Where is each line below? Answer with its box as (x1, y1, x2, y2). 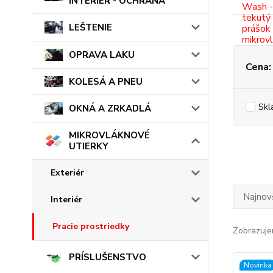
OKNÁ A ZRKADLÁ (69, 102, 151, 115)
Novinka (243, 260, 272, 271)
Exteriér (51, 167, 84, 179)
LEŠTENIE (69, 21, 112, 34)
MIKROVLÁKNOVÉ (69, 129, 150, 142)
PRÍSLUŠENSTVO (69, 251, 146, 264)
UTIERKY (69, 140, 108, 153)
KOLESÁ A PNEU (69, 76, 143, 88)
